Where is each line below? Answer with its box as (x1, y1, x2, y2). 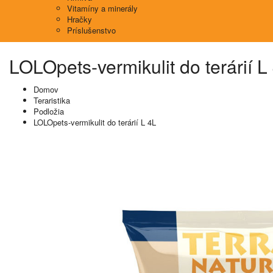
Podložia (34, 105, 64, 117)
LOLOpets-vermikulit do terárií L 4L (34, 116, 156, 128)
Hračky (67, 13, 92, 25)
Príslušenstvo (67, 24, 116, 36)
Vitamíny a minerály (67, 2, 138, 14)
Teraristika (34, 94, 70, 106)
